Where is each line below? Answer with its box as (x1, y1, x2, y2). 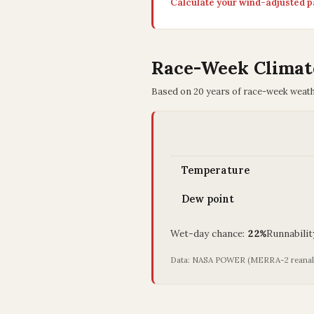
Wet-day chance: (170, 227, 247, 240)
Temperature (182, 164, 250, 177)
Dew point (182, 193, 234, 205)
